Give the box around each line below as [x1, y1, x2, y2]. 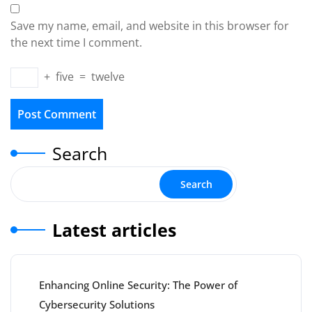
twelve [91, 68, 125, 84]
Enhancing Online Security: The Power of [39, 277, 237, 292]
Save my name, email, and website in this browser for [10, 17, 289, 33]
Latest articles [52, 217, 176, 242]
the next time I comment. [10, 34, 142, 50]
